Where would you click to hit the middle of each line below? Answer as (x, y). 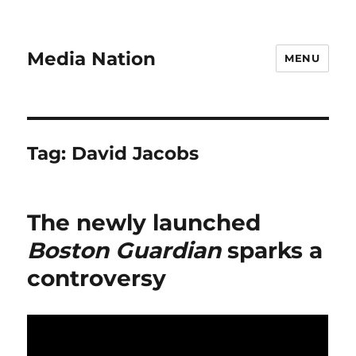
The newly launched (144, 222)
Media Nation (92, 58)
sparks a (272, 250)
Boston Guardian (124, 250)
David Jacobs (135, 153)
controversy (97, 278)
